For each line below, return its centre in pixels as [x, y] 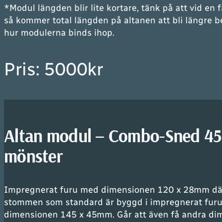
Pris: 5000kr [54, 69]
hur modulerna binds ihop [58, 33]
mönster [33, 156]
